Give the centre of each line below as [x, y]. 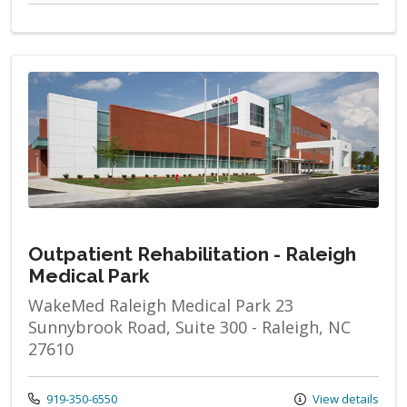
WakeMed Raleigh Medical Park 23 [161, 305]
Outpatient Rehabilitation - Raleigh [192, 253]
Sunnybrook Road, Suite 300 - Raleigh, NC [189, 327]
